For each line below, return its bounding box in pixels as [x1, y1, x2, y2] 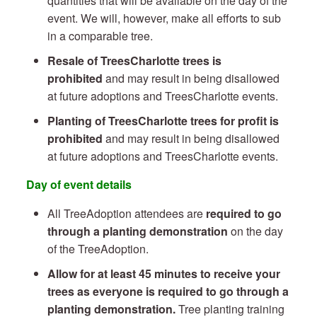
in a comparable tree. [47, 28, 156, 44]
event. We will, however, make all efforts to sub [47, 10, 281, 26]
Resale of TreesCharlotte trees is [47, 52, 221, 69]
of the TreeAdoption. [47, 241, 149, 257]
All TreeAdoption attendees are [47, 205, 206, 221]
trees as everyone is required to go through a [47, 283, 289, 299]
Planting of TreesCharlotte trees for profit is [47, 113, 279, 129]
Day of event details [25, 176, 132, 192]
